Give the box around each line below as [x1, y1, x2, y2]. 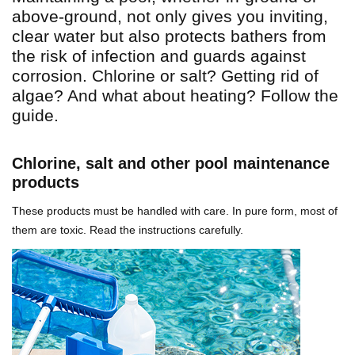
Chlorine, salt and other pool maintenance [12, 155, 330, 173]
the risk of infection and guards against [12, 47, 306, 66]
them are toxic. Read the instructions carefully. [12, 223, 243, 237]
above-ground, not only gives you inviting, [12, 7, 328, 26]
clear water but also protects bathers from [12, 27, 326, 46]
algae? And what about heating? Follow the [12, 86, 338, 105]
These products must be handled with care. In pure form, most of [12, 204, 338, 218]
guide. [12, 106, 59, 125]
